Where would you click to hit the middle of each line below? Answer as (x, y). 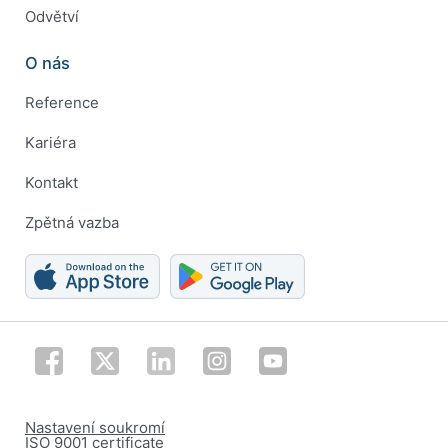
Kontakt (51, 183)
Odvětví (52, 17)
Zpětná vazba (72, 223)
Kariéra (50, 143)
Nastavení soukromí (95, 427)
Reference (62, 103)
